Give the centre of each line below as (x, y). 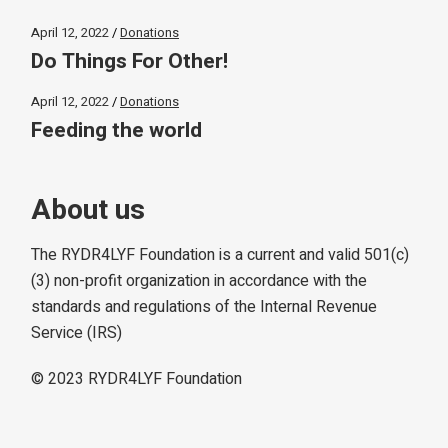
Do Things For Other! (130, 62)
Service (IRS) (77, 332)
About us (88, 210)
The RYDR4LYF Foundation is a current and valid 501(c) (220, 254)
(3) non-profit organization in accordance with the (199, 280)
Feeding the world (117, 130)
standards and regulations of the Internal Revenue (204, 306)
